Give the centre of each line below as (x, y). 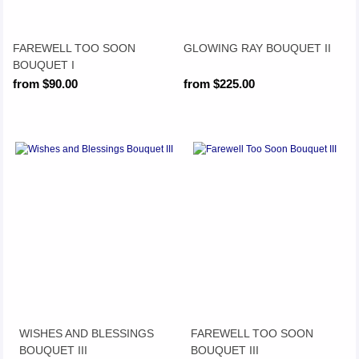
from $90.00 (45, 84)
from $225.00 (220, 84)
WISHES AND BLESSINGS (87, 333)
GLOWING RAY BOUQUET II (258, 48)
